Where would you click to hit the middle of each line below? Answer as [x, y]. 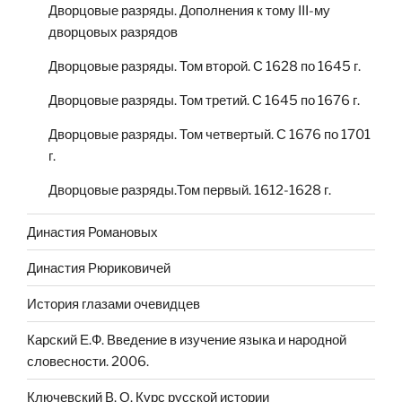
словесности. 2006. [88, 361]
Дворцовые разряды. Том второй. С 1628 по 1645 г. [205, 67]
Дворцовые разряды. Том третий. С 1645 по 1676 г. [204, 101]
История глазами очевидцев [114, 304]
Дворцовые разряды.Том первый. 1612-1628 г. [190, 191]
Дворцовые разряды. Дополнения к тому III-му [189, 11]
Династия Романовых [92, 232]
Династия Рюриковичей [99, 268]
